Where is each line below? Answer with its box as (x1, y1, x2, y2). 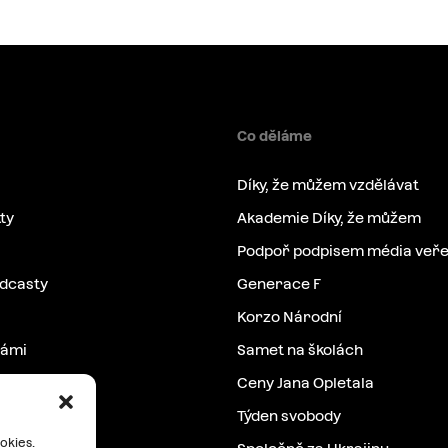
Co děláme (236, 128, 312, 145)
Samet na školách (236, 341, 363, 359)
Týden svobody (236, 407, 341, 425)
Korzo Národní (236, 308, 342, 326)
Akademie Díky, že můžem (236, 209, 421, 227)
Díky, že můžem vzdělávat (236, 176, 419, 194)
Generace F (236, 275, 321, 293)
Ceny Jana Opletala (236, 374, 374, 392)
